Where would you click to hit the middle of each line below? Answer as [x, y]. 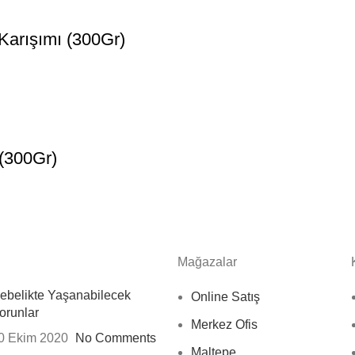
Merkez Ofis [224, 324]
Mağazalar [207, 262]
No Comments [115, 338]
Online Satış [225, 297]
